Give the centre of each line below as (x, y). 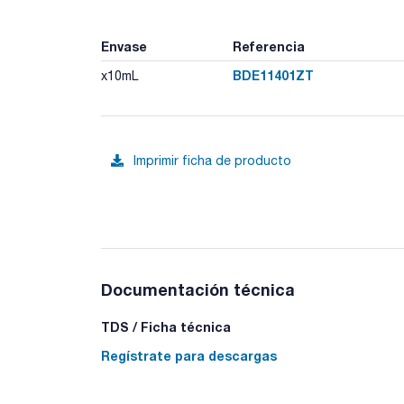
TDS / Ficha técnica (166, 327)
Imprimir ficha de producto (212, 160)
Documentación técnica (198, 289)
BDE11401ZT (273, 75)
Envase (124, 46)
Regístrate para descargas (189, 356)
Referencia (268, 46)
